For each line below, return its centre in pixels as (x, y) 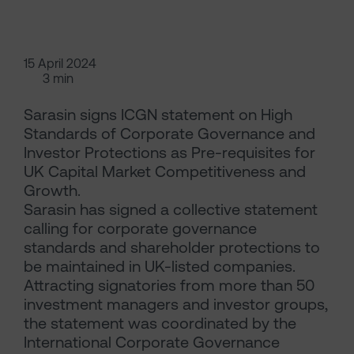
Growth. (52, 190)
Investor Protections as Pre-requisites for (169, 153)
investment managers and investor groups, (176, 304)
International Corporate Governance (152, 342)
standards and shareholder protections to (172, 247)
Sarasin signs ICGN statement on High (158, 115)
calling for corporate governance (140, 228)
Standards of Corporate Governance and (169, 134)
